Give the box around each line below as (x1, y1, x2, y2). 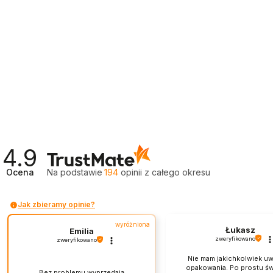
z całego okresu (144, 167, 211, 178)
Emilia (69, 225, 94, 236)
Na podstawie (47, 167, 103, 178)
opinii (118, 167, 145, 178)
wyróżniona (115, 221, 150, 229)
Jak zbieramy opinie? (18, 200, 95, 210)
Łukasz (225, 224, 255, 235)
